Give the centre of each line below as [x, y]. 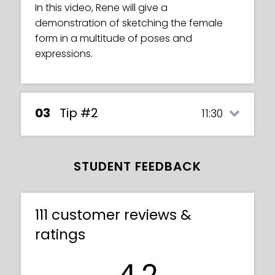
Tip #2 [79, 113]
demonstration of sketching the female [129, 23]
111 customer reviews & [113, 215]
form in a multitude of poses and [114, 38]
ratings [60, 234]
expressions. [64, 53]
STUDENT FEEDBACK [137, 166]
